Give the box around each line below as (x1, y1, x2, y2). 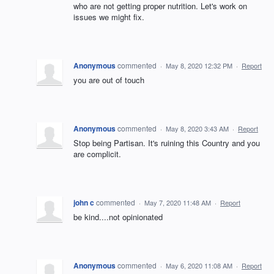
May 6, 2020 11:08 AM (166, 261, 232, 270)
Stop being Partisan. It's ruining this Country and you (73, 137, 260, 149)
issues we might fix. (73, 11, 144, 23)
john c (73, 197, 94, 208)
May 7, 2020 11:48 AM (144, 198, 211, 207)
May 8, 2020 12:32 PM (166, 61, 232, 70)
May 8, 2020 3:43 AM (166, 124, 229, 133)
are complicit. (73, 148, 121, 160)
